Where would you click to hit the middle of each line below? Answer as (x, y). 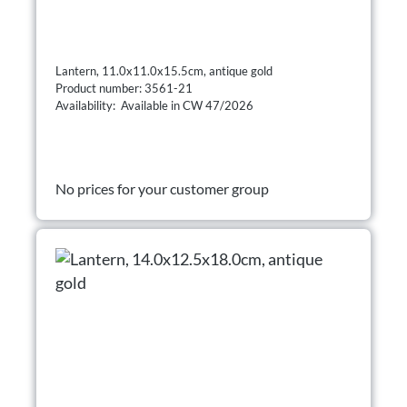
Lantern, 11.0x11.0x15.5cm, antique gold (164, 70)
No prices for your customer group (162, 188)
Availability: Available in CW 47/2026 (154, 105)
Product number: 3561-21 (125, 88)
